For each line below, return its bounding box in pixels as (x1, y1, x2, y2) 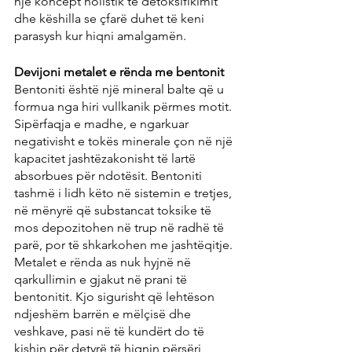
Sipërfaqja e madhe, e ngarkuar (14, 116, 192, 132)
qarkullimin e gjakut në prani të (14, 272, 190, 288)
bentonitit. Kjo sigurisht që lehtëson (14, 289, 218, 305)
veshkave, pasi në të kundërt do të (14, 324, 207, 339)
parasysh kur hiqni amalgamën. (14, 28, 186, 44)
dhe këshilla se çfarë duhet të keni (14, 11, 207, 27)
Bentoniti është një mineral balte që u (14, 82, 227, 97)
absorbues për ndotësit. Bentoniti (14, 168, 205, 184)
